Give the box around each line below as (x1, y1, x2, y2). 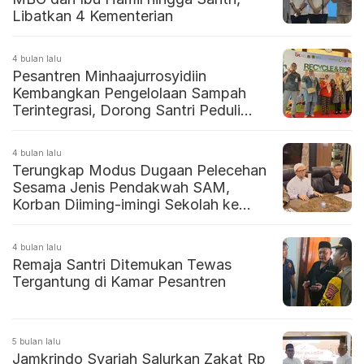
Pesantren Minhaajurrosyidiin (12, 67, 206, 85)
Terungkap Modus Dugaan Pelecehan (12, 162, 266, 180)
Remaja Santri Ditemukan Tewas (12, 256, 232, 274)
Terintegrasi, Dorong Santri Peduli (12, 102, 240, 119)
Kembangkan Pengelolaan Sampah (12, 84, 246, 102)
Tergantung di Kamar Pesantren (12, 273, 226, 291)
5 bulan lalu (12, 336, 61, 347)
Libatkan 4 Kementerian (12, 7, 173, 25)
